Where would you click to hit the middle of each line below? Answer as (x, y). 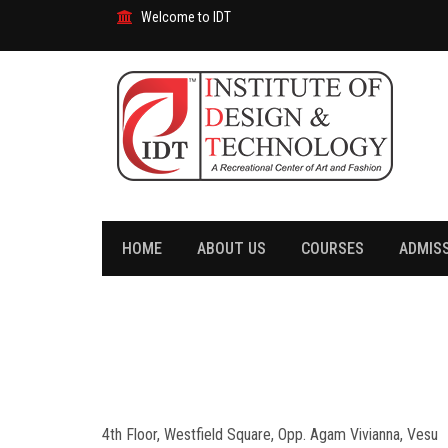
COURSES (332, 249)
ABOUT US (231, 249)
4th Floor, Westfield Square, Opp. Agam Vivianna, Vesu (270, 435)
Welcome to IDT (186, 17)
